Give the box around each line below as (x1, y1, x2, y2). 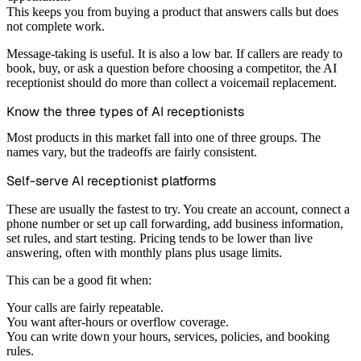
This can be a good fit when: (6, 273, 151, 288)
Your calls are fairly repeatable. (6, 301, 164, 315)
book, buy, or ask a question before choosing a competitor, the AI (6, 60, 337, 75)
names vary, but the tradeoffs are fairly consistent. (6, 145, 257, 160)
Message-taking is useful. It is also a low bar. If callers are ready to (6, 46, 342, 60)
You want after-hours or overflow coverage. (6, 315, 229, 330)
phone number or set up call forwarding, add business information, (6, 217, 343, 231)
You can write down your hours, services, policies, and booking (6, 330, 330, 344)
